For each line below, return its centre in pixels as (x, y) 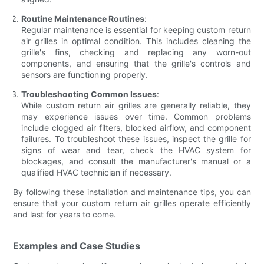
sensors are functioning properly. (85, 74)
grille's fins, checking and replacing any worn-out (136, 52)
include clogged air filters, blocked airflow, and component (136, 127)
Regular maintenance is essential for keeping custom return (136, 29)
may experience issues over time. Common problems (136, 116)
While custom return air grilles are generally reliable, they (136, 105)
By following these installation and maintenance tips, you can (132, 192)
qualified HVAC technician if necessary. (97, 172)
